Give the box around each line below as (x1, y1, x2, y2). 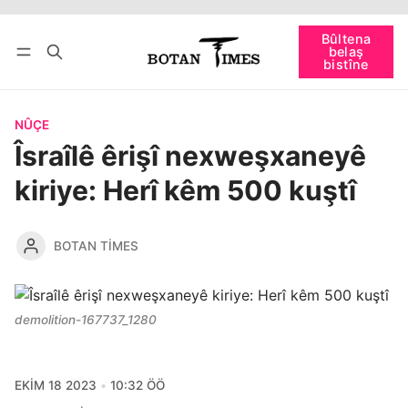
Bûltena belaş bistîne (112, 15, 237, 29)
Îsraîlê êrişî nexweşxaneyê (15, 139, 366, 173)
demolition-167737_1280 (15, 311, 157, 327)
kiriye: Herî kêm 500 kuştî (15, 174, 356, 208)
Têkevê (32, 15, 76, 29)
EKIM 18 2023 (15, 378, 97, 393)
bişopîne (14, 44, 70, 60)
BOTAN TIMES (53, 238, 138, 253)
